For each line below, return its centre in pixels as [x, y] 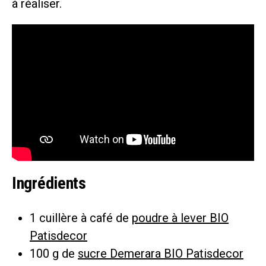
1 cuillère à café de [81, 218]
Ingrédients [49, 183]
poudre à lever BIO [180, 218]
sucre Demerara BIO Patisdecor [161, 253]
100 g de [54, 253]
